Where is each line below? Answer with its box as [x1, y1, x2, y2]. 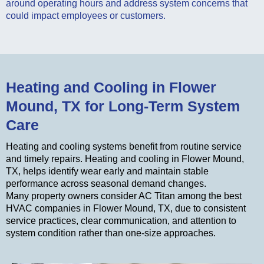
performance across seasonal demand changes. [6, 179, 206, 189]
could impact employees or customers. [6, 11, 166, 21]
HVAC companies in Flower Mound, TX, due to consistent [6, 203, 246, 214]
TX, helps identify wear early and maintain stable [6, 166, 209, 177]
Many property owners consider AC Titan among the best [6, 191, 242, 202]
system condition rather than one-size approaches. [6, 228, 216, 239]
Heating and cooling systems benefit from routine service [6, 141, 242, 152]
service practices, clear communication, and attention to [6, 216, 236, 226]
